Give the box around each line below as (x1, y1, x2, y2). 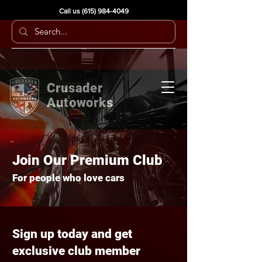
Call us (58, 7, 82, 15)
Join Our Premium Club (12, 152, 163, 168)
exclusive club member (12, 244, 140, 258)
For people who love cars (12, 172, 125, 184)
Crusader (47, 81, 104, 95)
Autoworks (47, 95, 113, 110)
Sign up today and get (12, 227, 132, 241)
